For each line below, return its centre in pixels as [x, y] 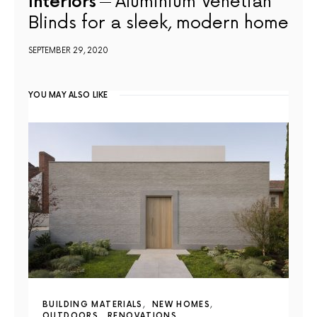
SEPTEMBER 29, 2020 [68, 50]
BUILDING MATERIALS [93, 304]
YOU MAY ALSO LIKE [68, 95]
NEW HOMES [181, 304]
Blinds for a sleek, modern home [158, 23]
